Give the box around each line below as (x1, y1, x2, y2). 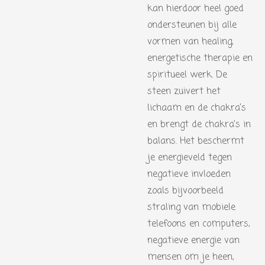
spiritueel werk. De (147, 68, 227, 82)
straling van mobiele (147, 201, 235, 215)
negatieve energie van (147, 234, 240, 248)
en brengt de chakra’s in (147, 118, 251, 132)
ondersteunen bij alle (147, 18, 237, 33)
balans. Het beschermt (147, 134, 244, 148)
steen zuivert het (147, 85, 221, 99)
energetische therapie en (147, 51, 253, 66)
